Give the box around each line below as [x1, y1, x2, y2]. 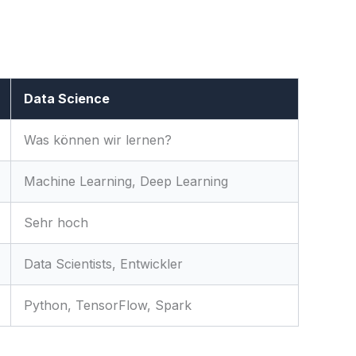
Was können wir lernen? [24, 132, 172, 149]
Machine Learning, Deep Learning [24, 173, 228, 190]
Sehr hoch [24, 215, 88, 231]
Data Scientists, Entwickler [24, 256, 183, 273]
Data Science [24, 91, 110, 107]
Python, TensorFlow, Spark [24, 297, 192, 314]
